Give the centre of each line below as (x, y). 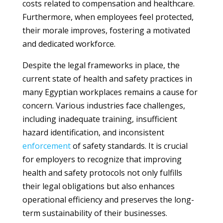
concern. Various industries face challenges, (104, 106)
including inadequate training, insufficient (100, 119)
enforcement (46, 146)
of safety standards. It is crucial (129, 146)
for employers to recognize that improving (102, 159)
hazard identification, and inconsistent (93, 132)
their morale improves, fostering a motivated (106, 30)
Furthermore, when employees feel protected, (108, 17)
